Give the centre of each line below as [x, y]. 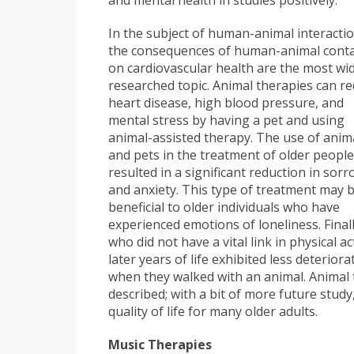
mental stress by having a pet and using [226, 121]
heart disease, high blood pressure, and [226, 103]
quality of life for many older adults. [216, 312]
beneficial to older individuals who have [224, 207]
